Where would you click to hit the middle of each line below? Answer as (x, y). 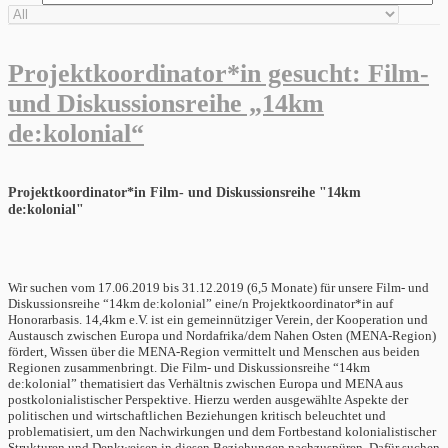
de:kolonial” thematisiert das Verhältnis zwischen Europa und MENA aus (205, 384)
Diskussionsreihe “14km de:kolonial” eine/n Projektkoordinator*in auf (200, 304)
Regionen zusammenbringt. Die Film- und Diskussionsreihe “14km (189, 368)
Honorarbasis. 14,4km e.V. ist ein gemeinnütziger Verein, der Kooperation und (218, 320)
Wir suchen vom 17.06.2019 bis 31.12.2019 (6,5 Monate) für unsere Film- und (218, 288)
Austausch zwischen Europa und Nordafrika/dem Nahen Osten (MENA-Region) (222, 336)
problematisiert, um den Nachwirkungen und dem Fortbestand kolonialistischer (222, 432)
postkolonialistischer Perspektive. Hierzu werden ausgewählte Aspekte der (208, 400)
